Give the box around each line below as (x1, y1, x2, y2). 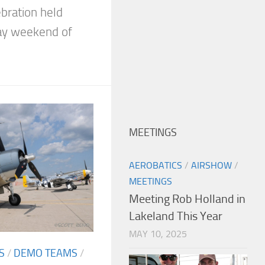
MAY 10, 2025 (129, 228, 187, 240)
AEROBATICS (129, 160, 182, 172)
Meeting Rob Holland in (129, 192, 245, 206)
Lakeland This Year (129, 209, 222, 224)
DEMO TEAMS (14, 246, 77, 260)
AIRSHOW (191, 160, 232, 172)
